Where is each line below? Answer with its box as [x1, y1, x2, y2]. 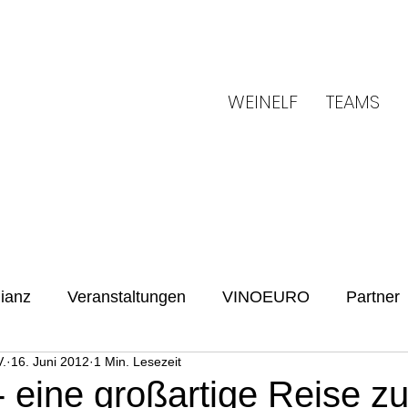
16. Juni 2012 [11, 354, 89, 369]
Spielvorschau [97, 361, 199, 379]
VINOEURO [222, 288, 310, 306]
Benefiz [5, 361, 60, 379]
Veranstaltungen [67, 288, 186, 306]
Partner [346, 288, 400, 306]
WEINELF [228, 89, 298, 115]
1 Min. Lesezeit [94, 354, 181, 369]
